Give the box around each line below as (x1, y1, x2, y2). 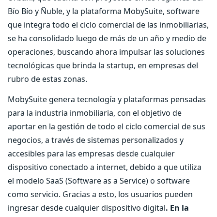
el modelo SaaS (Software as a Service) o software (8, 175, 190, 186)
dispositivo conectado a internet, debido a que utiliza (8, 162, 201, 172)
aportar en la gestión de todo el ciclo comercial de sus (8, 121, 205, 132)
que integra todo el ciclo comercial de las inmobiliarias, (8, 19, 209, 30)
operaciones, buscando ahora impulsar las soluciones (8, 46, 205, 57)
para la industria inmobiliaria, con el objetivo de (8, 108, 182, 118)
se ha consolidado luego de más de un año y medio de (8, 33, 206, 44)
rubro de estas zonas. (8, 74, 87, 84)
